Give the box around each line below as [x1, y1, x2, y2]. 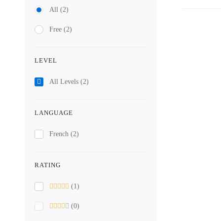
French [49, 130, 71, 138]
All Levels [49, 78, 80, 85]
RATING [35, 161, 61, 169]
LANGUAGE [35, 109, 73, 116]
